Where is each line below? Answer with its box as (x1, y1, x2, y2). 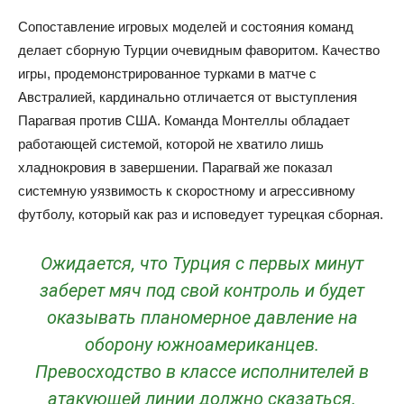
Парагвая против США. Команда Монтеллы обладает (18, 113, 350, 128)
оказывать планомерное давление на (46, 307, 358, 328)
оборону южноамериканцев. (85, 334, 319, 355)
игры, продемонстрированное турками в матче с (18, 66, 317, 81)
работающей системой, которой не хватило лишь (18, 136, 324, 151)
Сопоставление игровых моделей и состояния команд (18, 19, 353, 34)
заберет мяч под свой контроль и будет (40, 280, 364, 301)
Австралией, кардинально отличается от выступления (18, 89, 357, 105)
